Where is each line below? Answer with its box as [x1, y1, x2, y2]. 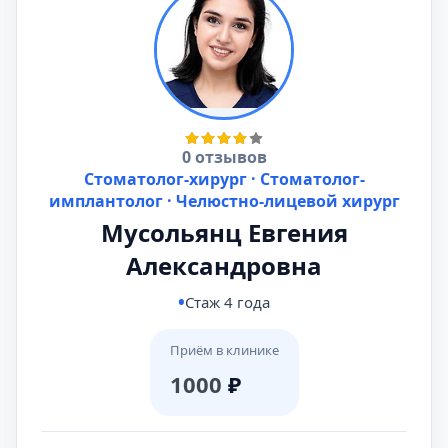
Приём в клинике [169, 341, 279, 359]
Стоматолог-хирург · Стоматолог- [83, 168, 365, 190]
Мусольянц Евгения [100, 216, 348, 249]
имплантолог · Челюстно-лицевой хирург [48, 190, 400, 212]
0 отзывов [181, 146, 267, 168]
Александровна [126, 249, 322, 282]
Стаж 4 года [185, 292, 270, 312]
